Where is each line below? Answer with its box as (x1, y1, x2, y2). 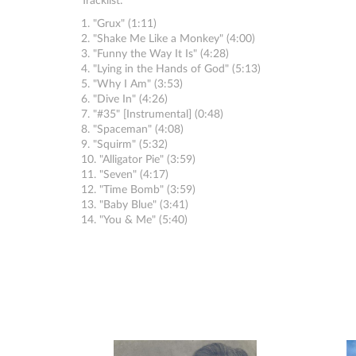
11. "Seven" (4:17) (81, 169, 168, 181)
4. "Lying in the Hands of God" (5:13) (81, 64, 261, 75)
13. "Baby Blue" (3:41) (81, 199, 188, 211)
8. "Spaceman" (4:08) (81, 124, 184, 136)
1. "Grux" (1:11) (81, 18, 157, 30)
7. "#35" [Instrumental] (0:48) (81, 109, 223, 121)
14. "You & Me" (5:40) (81, 215, 188, 226)
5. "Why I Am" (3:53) (81, 79, 183, 91)
